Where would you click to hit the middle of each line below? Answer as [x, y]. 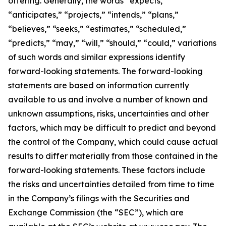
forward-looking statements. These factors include [107, 170]
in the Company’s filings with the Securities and [99, 198]
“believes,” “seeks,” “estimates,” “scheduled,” [97, 29]
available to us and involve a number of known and [108, 99]
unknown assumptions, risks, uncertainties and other [108, 114]
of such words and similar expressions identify [97, 57]
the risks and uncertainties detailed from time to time [111, 184]
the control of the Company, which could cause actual [113, 142]
